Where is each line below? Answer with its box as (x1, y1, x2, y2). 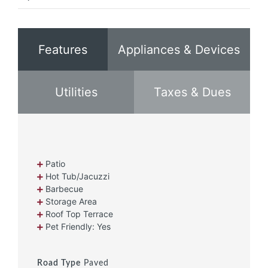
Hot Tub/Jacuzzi (43, 171, 109, 182)
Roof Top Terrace (43, 209, 113, 220)
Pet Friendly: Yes (43, 221, 111, 232)
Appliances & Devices (118, 42, 240, 57)
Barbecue (43, 184, 83, 194)
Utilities (54, 85, 98, 100)
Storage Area (43, 196, 97, 207)
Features (38, 42, 87, 57)
